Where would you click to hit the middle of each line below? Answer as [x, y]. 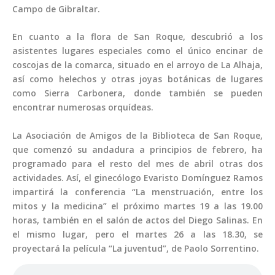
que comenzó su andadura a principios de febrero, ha [137, 149]
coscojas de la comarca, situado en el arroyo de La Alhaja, [137, 65]
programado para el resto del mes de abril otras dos [137, 163]
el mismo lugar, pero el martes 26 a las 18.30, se [137, 234]
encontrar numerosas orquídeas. [83, 107]
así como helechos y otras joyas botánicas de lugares [137, 79]
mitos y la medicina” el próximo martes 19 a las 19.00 [137, 206]
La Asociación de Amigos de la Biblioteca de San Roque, [137, 135]
